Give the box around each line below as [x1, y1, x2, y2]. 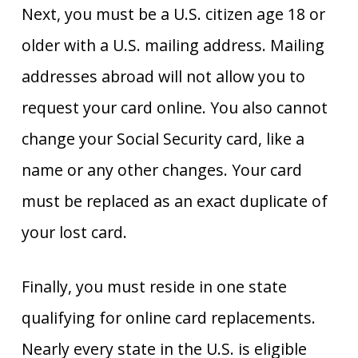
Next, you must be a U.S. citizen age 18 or [21, 2, 325, 25]
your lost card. [21, 221, 127, 243]
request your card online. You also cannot [21, 96, 328, 118]
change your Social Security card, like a [21, 127, 304, 149]
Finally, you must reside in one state [21, 276, 287, 298]
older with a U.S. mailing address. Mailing [21, 34, 324, 56]
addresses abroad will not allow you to [21, 65, 305, 87]
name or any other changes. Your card [21, 158, 302, 181]
